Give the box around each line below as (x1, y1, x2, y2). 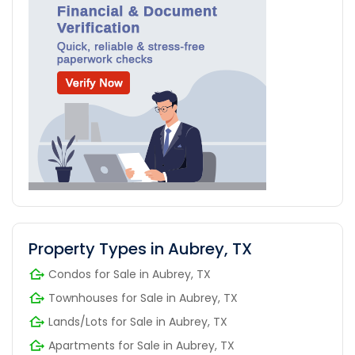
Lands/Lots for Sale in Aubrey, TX (48, 314, 227, 330)
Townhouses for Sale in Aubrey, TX (48, 290, 238, 307)
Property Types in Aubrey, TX (29, 238, 252, 261)
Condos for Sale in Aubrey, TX (48, 266, 211, 283)
